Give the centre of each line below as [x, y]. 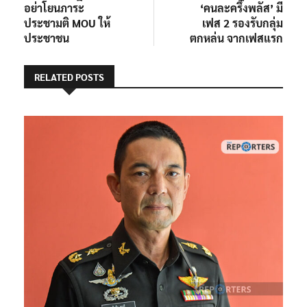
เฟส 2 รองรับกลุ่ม [243, 23]
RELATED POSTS [69, 76]
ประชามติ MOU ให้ [67, 23]
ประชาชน [47, 38]
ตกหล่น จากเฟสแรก [236, 38]
